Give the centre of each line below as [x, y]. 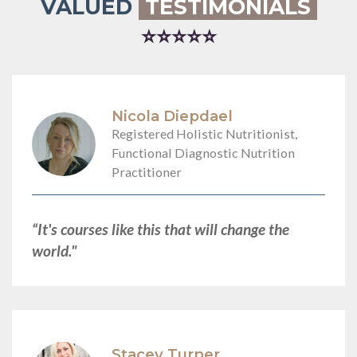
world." [55, 250]
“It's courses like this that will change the [161, 229]
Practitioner [147, 171]
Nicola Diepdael [172, 116]
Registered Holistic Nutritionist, [204, 133]
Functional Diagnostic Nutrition [203, 152]
